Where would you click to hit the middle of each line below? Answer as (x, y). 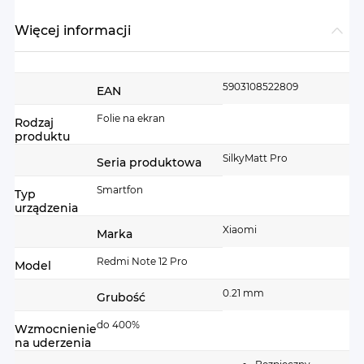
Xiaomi (240, 229)
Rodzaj (34, 122)
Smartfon (120, 189)
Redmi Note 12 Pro (142, 261)
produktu (42, 136)
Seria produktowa (149, 162)
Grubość (121, 297)
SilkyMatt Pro (255, 158)
